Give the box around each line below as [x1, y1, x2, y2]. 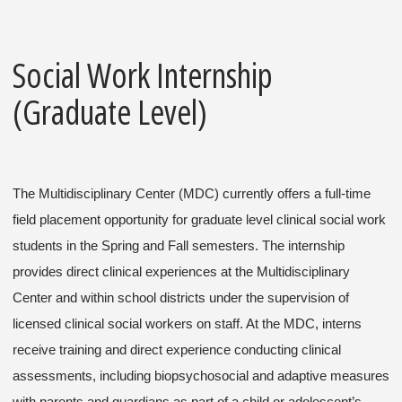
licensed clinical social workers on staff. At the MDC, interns [13, 316, 362, 331]
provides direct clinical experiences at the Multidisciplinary [13, 264, 350, 279]
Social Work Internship [13, 50, 273, 98]
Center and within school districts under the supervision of [13, 290, 349, 305]
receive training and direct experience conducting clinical [13, 342, 341, 357]
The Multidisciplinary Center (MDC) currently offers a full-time [13, 186, 371, 201]
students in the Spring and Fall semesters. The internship [13, 238, 345, 253]
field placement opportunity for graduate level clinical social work [13, 212, 386, 227]
